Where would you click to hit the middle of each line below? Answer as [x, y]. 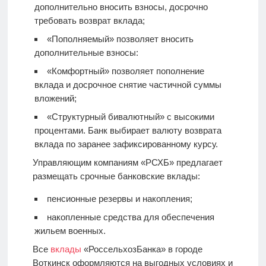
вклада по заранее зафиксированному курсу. [126, 144]
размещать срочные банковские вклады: [116, 176]
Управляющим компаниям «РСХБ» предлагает [127, 163]
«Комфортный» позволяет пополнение [125, 71]
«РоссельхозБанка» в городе [142, 249]
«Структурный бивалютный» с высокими [130, 117]
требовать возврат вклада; [89, 21]
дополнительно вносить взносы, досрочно [121, 7]
